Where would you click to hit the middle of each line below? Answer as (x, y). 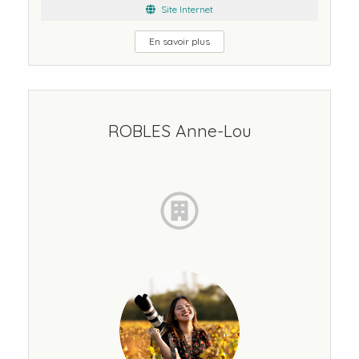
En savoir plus (179, 41)
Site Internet (186, 9)
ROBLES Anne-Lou (179, 131)
